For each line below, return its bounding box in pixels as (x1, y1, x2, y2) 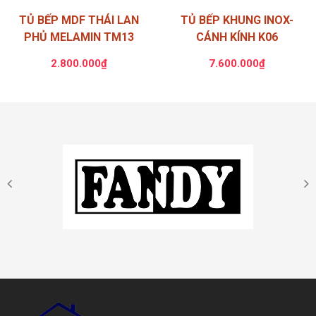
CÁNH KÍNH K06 (196, 30, 278, 44)
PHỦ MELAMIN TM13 (24, 30, 134, 44)
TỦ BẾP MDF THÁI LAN (19, 13, 139, 27)
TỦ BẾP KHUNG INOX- (181, 13, 293, 27)
